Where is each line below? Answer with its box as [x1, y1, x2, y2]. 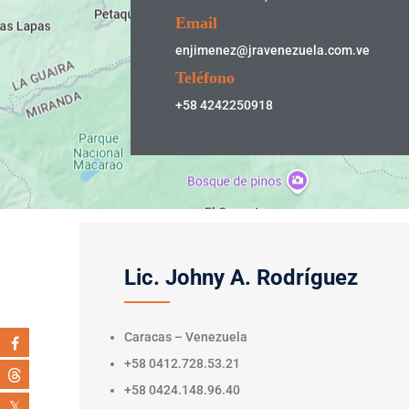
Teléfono [175, 68, 235, 87]
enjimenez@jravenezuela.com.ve [175, 43, 370, 58]
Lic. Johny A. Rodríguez [124, 265, 358, 290]
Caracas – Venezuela [124, 330, 247, 344]
